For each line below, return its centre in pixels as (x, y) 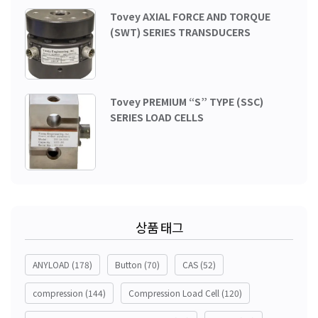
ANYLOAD (51, 265)
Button (128, 265)
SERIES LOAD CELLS (157, 117)
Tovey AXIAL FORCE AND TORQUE (190, 16)
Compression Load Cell (174, 293)
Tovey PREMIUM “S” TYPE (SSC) (187, 101)
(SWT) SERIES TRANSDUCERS (180, 32)
